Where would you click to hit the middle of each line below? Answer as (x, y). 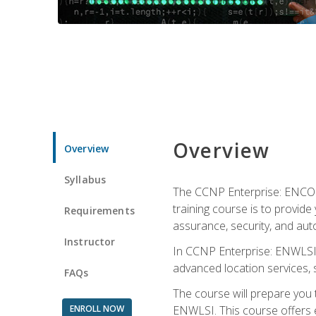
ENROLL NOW (97, 308)
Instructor (90, 241)
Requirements (99, 210)
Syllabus (85, 179)
